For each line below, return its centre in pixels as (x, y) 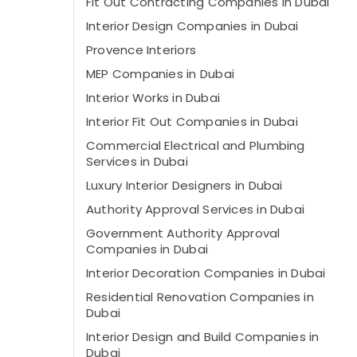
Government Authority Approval (183, 233)
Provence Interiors (141, 50)
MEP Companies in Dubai (160, 74)
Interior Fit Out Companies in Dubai (192, 122)
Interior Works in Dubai (153, 98)
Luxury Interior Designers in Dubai (184, 185)
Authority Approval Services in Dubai (196, 209)
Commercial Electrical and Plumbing (196, 145)
